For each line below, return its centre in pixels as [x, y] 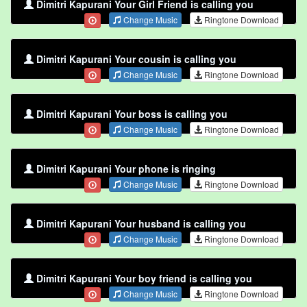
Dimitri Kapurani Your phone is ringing [126, 169]
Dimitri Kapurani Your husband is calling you [141, 224]
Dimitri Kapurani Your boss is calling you [132, 114]
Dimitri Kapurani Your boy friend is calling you [144, 279]
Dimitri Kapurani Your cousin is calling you [136, 59]
